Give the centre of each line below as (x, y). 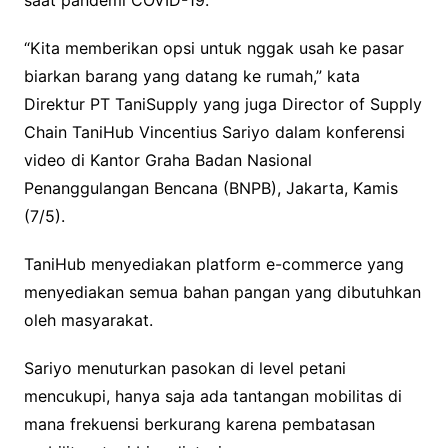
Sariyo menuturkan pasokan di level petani (184, 367)
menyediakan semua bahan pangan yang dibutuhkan (222, 291)
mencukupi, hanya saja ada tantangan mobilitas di (212, 395)
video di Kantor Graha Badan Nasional (167, 159)
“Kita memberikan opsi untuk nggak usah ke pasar (213, 47)
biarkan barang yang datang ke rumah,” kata (191, 75)
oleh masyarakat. (88, 319)
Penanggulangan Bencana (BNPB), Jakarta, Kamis (210, 187)
